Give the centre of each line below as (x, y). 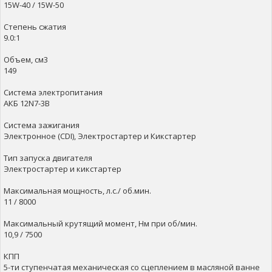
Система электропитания (53, 92)
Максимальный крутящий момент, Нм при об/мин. (100, 223)
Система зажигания (42, 125)
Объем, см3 (26, 59)
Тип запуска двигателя (48, 158)
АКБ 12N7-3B (27, 103)
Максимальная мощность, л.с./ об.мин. (77, 191)
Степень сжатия (35, 27)
